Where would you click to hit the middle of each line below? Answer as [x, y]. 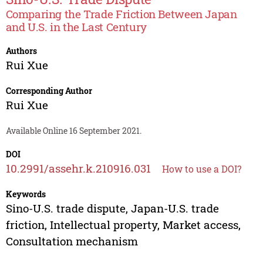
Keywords [26, 194]
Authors [21, 51]
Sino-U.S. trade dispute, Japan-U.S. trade [112, 208]
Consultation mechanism [72, 241]
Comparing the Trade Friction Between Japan [121, 14]
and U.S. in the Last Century [76, 27]
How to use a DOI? [201, 169]
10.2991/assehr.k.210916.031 [78, 168]
